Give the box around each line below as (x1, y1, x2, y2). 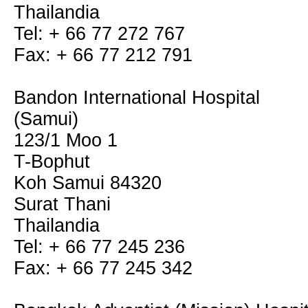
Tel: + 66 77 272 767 (14, 23, 185, 44)
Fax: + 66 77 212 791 (14, 45, 192, 65)
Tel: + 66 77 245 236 (14, 236, 185, 257)
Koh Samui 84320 (14, 173, 162, 193)
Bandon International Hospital (14, 87, 260, 108)
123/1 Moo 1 (14, 130, 118, 151)
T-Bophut (14, 151, 90, 172)
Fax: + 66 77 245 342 (14, 258, 192, 278)
